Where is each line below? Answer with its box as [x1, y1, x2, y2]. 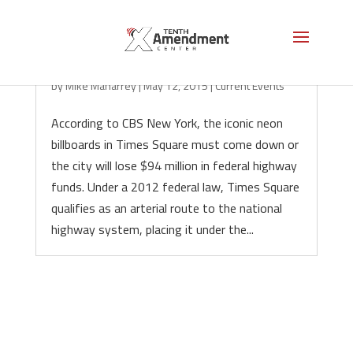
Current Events [214, 77, 284, 94]
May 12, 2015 [143, 77, 208, 94]
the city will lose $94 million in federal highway [50, 156, 297, 175]
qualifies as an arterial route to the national [50, 199, 282, 217]
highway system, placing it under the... [50, 220, 254, 239]
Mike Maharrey [65, 77, 136, 94]
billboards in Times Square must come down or [50, 135, 299, 154]
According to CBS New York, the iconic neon [50, 113, 283, 132]
